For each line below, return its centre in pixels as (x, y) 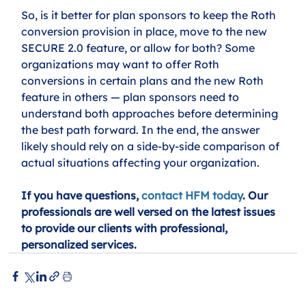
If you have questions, (82, 196)
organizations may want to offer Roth (122, 65)
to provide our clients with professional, (126, 228)
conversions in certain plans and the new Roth (144, 81)
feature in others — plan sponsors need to (132, 97)
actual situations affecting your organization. (142, 163)
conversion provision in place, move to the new (146, 32)
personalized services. (79, 245)
